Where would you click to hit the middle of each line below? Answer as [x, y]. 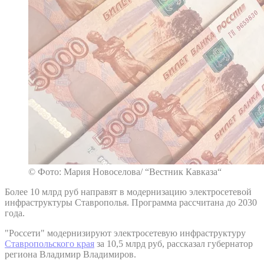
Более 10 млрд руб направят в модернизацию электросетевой [128, 192]
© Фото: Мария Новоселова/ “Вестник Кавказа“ [125, 171]
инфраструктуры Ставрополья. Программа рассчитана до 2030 [131, 202]
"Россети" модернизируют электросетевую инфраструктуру [125, 233]
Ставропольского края [49, 243]
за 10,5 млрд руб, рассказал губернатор [174, 243]
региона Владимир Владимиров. [72, 254]
